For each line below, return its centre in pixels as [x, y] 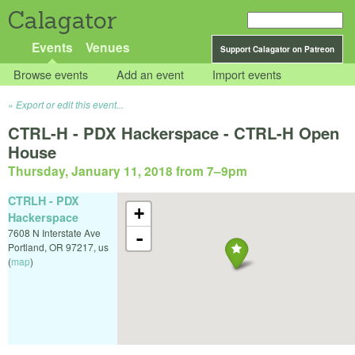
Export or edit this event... [70, 105]
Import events [247, 74]
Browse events [51, 74]
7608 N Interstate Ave [54, 232]
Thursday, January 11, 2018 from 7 [111, 171]
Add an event [151, 74]
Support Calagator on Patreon [277, 49]
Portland [26, 246]
